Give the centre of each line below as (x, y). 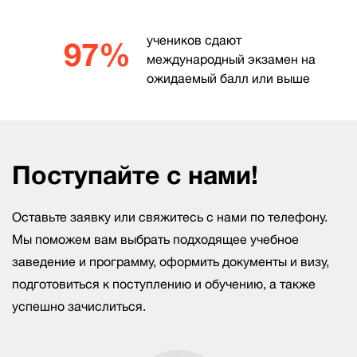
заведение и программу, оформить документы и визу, (171, 261)
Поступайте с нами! (135, 175)
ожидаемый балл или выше (228, 78)
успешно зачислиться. (79, 306)
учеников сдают (194, 40)
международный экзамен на (231, 59)
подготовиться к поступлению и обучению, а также (164, 284)
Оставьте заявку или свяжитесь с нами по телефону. (170, 217)
